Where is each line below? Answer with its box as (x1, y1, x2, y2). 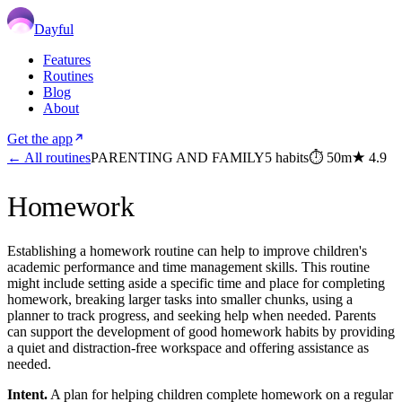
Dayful (34, 22, 74, 37)
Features (43, 52, 91, 67)
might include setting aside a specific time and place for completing (7, 275, 385, 291)
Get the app (7, 131, 73, 146)
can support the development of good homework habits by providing (7, 323, 395, 339)
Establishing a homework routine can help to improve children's (7, 242, 367, 258)
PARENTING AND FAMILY (91, 150, 265, 165)
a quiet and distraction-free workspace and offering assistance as (7, 339, 369, 355)
